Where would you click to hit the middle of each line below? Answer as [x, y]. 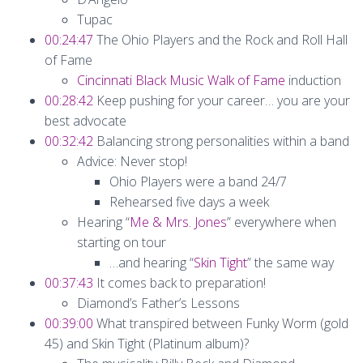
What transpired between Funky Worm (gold [221, 323]
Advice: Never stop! [132, 161]
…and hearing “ [152, 263]
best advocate [85, 121]
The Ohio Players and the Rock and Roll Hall [220, 40]
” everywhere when [282, 222]
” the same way [290, 263]
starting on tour [122, 242]
